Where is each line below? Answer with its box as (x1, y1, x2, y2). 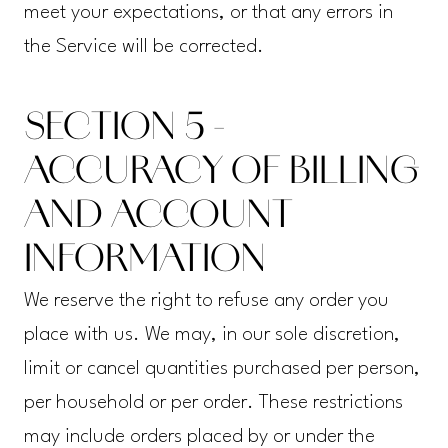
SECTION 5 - (23, 112, 225, 149)
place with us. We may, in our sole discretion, (23, 325, 400, 346)
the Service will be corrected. (23, 37, 264, 58)
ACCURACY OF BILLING (23, 156, 420, 193)
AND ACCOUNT (23, 200, 293, 237)
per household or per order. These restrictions (23, 393, 403, 414)
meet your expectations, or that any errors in (23, 3, 393, 24)
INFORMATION (23, 244, 266, 281)
